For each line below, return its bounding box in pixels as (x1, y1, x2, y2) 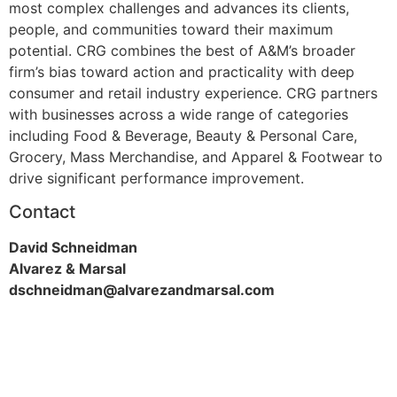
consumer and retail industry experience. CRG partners (9, 83, 378, 102)
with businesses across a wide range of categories (9, 105, 348, 123)
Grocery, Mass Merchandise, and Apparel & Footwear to (9, 147, 383, 166)
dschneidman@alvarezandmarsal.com (9, 280, 275, 299)
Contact (9, 200, 75, 222)
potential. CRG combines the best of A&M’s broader (9, 41, 355, 59)
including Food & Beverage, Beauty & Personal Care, (9, 126, 357, 144)
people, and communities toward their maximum (9, 19, 333, 38)
